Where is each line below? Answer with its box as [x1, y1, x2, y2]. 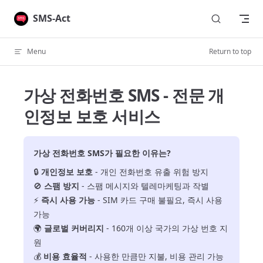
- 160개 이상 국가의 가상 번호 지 [104, 222, 228, 234]
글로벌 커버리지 [44, 222, 104, 234]
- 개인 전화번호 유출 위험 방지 [93, 166, 208, 177]
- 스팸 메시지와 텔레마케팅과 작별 [79, 180, 209, 191]
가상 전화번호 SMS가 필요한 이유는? [33, 147, 171, 159]
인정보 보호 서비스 [23, 105, 160, 127]
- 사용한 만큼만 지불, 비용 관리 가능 [87, 251, 224, 262]
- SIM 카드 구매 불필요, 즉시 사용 [95, 194, 222, 205]
